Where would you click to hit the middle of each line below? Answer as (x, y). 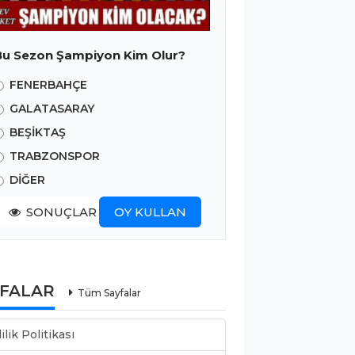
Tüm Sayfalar (109, 292)
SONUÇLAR (62, 212)
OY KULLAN (150, 212)
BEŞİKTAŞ (38, 132)
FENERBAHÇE (48, 84)
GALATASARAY (52, 108)
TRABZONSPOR (55, 156)
